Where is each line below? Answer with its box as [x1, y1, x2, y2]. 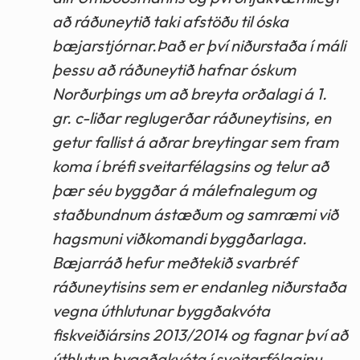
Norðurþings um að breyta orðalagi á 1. [52, 83, 327, 104]
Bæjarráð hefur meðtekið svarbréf [52, 252, 297, 272]
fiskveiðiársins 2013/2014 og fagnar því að [52, 324, 348, 345]
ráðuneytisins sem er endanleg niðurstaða [52, 276, 346, 297]
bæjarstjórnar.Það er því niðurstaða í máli [52, 35, 346, 55]
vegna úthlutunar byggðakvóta [52, 300, 270, 321]
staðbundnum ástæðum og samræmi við [52, 203, 338, 224]
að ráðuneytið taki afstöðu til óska [52, 10, 288, 31]
